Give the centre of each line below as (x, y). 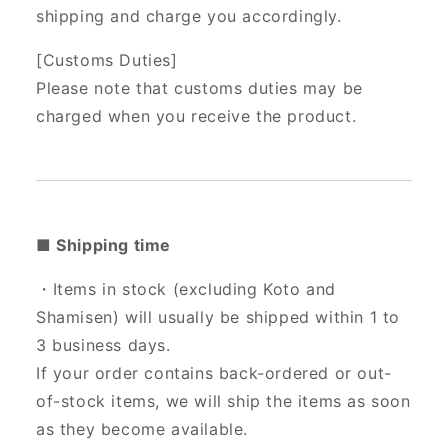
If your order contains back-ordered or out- (214, 373)
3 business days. (103, 345)
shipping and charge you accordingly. (189, 16)
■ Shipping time (103, 245)
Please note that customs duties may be (199, 88)
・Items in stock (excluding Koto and (186, 289)
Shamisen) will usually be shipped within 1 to (218, 317)
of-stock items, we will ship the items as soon (223, 401)
